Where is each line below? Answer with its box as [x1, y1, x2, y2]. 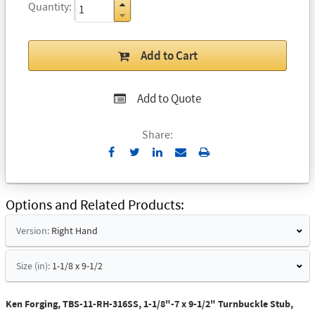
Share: [142, 127, 173, 141]
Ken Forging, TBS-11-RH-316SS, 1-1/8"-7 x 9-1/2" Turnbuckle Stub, [6, 297, 293, 311]
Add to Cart [140, 47, 198, 63]
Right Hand [51, 224, 98, 238]
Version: [16, 224, 49, 238]
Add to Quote [137, 90, 201, 106]
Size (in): [16, 259, 50, 273]
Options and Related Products [6, 195, 181, 214]
